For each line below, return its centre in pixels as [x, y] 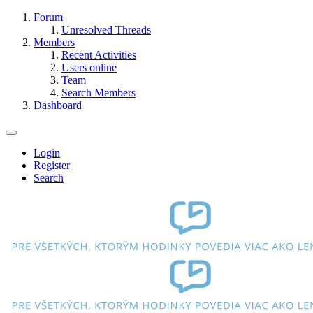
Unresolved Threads [106, 30]
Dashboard [58, 105]
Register [52, 165]
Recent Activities [99, 55]
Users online [89, 67]
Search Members [99, 93]
